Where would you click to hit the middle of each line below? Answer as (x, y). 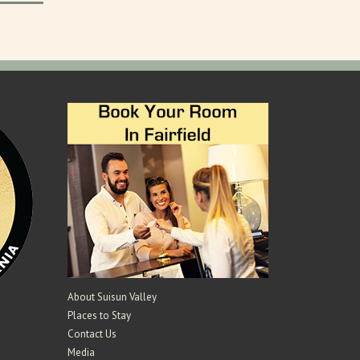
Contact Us (92, 333)
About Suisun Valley (112, 297)
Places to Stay (99, 315)
